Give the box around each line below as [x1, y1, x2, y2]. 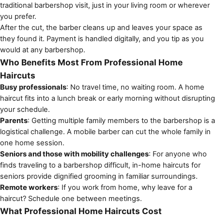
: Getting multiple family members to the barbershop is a [28, 116, 215, 125]
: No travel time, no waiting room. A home [66, 82, 204, 92]
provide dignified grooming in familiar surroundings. [25, 171, 198, 181]
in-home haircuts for [132, 160, 201, 170]
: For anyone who [149, 149, 207, 158]
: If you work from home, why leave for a [58, 183, 192, 192]
